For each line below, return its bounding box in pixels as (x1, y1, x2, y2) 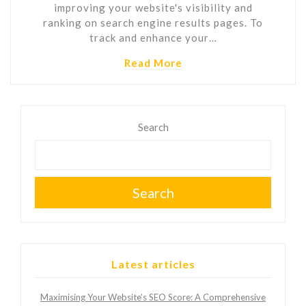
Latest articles (111, 257, 195, 270)
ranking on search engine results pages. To (43, 16, 263, 29)
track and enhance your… (89, 31, 217, 44)
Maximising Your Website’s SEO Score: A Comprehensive (40, 291, 266, 303)
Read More (124, 56, 182, 69)
